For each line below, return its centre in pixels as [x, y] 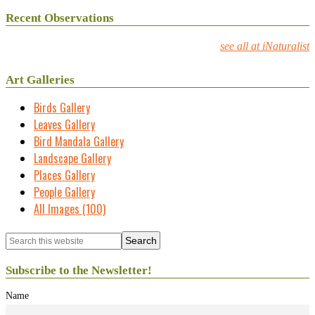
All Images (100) [70, 209]
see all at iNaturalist [265, 46]
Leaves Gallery [64, 124]
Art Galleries [40, 80]
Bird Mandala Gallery [79, 141]
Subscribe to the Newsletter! [79, 270]
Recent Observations [60, 18]
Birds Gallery [62, 108]
